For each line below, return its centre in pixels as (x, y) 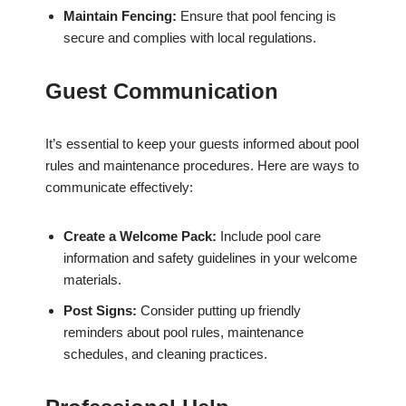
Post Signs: (100, 311)
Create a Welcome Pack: (140, 237)
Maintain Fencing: (120, 16)
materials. (92, 280)
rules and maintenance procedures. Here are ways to (202, 166)
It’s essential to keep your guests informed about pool (202, 144)
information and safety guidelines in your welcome (210, 258)
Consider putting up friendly (219, 311)
